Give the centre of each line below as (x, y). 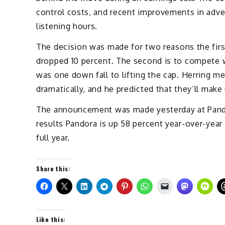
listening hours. (67, 26)
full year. (53, 137)
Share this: (53, 168)
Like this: (51, 219)
